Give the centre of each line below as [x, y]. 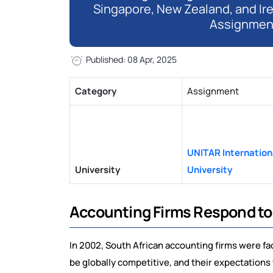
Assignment [213, 91]
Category [96, 91]
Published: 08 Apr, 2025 [130, 60]
